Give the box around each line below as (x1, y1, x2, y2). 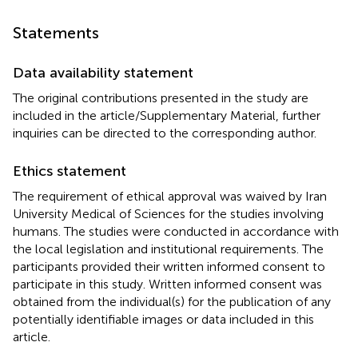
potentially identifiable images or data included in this (13, 311, 314, 327)
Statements (13, 22, 99, 42)
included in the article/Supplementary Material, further (13, 107, 320, 123)
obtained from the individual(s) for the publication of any (13, 293, 331, 309)
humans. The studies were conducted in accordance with (13, 223, 339, 239)
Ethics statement (13, 161, 126, 180)
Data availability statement (13, 63, 193, 82)
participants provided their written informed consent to (13, 258, 325, 274)
